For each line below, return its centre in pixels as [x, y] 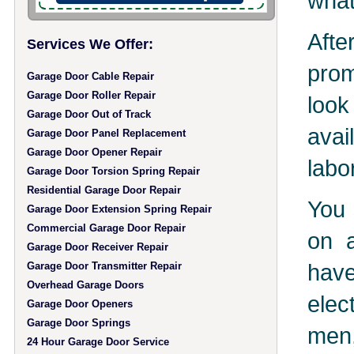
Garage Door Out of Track [88, 114]
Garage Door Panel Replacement [106, 133]
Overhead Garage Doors [85, 285]
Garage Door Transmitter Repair [104, 266]
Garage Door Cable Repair [90, 76]
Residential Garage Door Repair [104, 190]
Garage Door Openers [79, 304]
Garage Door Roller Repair [91, 95]
